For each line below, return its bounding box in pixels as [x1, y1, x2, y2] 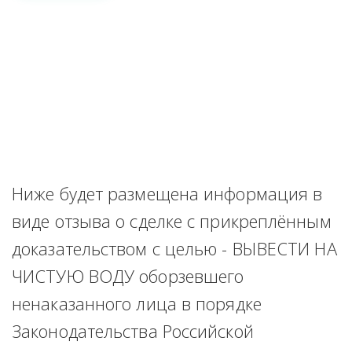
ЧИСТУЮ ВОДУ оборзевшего [12, 264, 244, 288]
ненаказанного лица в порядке [12, 291, 262, 315]
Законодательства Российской [12, 319, 254, 343]
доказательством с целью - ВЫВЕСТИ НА [12, 236, 337, 260]
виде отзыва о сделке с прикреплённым [12, 209, 332, 233]
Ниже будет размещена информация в [12, 181, 323, 205]
